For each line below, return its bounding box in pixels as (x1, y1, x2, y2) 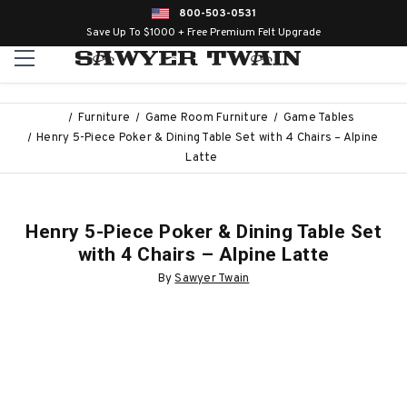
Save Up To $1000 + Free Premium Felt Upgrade (86, 25, 321, 40)
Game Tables (283, 111, 355, 125)
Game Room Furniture (144, 111, 269, 125)
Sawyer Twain (174, 272, 250, 286)
